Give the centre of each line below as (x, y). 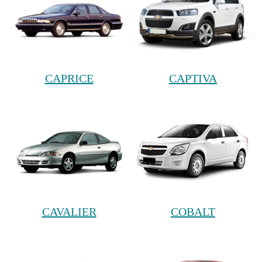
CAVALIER (69, 212)
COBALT (193, 212)
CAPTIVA (193, 78)
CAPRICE (69, 78)
